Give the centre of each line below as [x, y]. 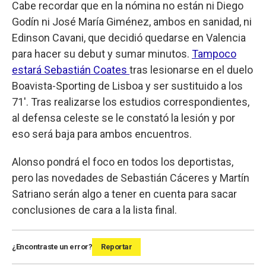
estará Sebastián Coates [71, 69]
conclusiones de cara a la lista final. [96, 210]
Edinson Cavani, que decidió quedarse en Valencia [129, 37]
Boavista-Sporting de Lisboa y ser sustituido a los [127, 85]
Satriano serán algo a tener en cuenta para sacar [124, 194]
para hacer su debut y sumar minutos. [102, 53]
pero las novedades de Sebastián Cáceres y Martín [131, 178]
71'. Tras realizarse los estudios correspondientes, [131, 102]
